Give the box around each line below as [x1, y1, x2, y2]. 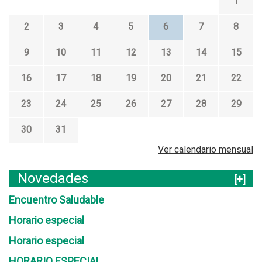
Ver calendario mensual [158, 144, 253, 155]
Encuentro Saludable [9, 194, 104, 206]
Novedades [18, 170, 88, 187]
